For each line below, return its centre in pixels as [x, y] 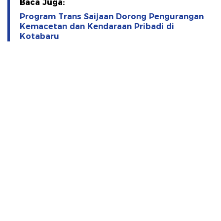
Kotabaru [39, 36]
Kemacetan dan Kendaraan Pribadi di [97, 26]
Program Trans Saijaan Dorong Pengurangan [112, 16]
